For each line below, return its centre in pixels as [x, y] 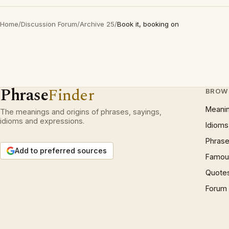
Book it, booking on [148, 24]
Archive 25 [97, 24]
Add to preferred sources [61, 151]
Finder [71, 95]
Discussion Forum [49, 24]
